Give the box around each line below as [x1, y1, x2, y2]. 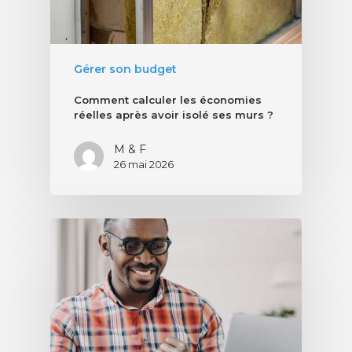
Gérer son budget [74, 62, 177, 77]
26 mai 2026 [114, 158, 174, 171]
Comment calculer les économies [74, 93, 262, 107]
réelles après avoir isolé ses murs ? [74, 108, 273, 122]
